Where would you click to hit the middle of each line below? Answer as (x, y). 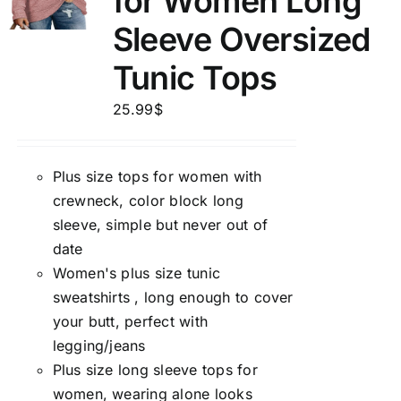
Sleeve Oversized (241, 39)
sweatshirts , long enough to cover (173, 297)
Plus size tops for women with (157, 176)
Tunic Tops (195, 78)
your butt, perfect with (130, 321)
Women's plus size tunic (137, 273)
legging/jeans (99, 346)
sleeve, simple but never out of (160, 225)
